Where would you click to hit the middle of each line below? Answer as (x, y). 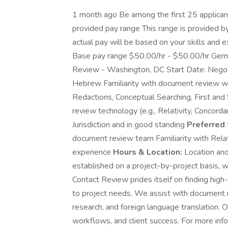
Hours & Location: (148, 152)
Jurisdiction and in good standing (130, 125)
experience (93, 152)
